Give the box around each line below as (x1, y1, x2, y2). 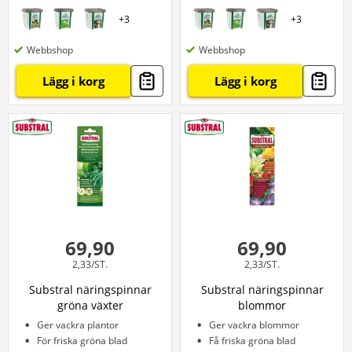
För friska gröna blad (37, 334, 127, 347)
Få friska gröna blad (209, 334, 295, 347)
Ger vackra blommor (209, 318, 299, 332)
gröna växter (57, 298, 123, 313)
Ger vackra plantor (37, 318, 119, 332)
